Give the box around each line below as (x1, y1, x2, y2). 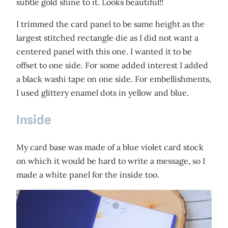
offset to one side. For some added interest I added (16, 60, 208, 70)
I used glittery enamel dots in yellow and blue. (16, 87, 189, 98)
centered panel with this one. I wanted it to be (16, 46, 192, 56)
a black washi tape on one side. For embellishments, (16, 73, 211, 84)
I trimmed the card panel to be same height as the (16, 18, 205, 29)
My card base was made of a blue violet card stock (16, 141, 204, 152)
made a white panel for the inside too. (16, 169, 159, 180)
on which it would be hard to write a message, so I (16, 155, 205, 166)
